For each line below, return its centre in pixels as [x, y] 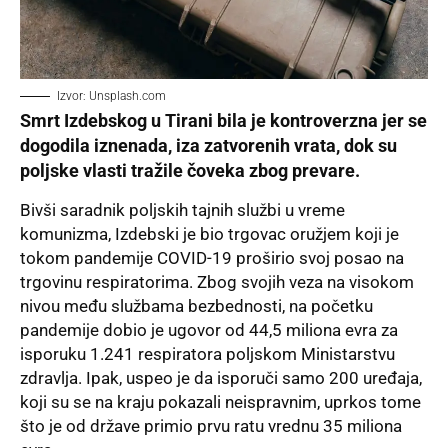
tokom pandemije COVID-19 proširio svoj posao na [212, 258]
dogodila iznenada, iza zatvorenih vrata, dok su [208, 145]
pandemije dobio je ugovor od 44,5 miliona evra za [209, 330]
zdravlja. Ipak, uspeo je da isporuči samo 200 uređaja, [221, 378]
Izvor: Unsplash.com [111, 95]
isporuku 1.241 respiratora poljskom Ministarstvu [207, 354]
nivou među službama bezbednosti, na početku [196, 306]
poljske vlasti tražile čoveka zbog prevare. [190, 170]
